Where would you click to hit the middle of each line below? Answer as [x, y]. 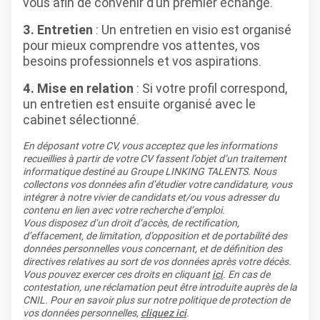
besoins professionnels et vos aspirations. [142, 61]
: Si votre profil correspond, [212, 88]
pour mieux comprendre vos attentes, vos [141, 45]
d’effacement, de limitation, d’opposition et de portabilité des [155, 236]
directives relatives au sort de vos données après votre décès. [157, 261]
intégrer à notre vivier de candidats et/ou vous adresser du [151, 197]
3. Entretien [59, 30]
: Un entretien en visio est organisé [194, 30]
